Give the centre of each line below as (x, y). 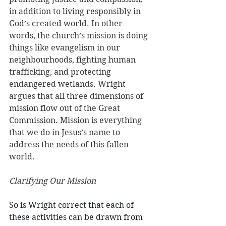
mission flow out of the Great (66, 108)
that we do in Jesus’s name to (66, 132)
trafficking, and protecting (61, 72)
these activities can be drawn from (77, 217)
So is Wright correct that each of (72, 205)
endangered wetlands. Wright (68, 84)
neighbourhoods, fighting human (73, 60)
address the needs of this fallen (70, 145)
